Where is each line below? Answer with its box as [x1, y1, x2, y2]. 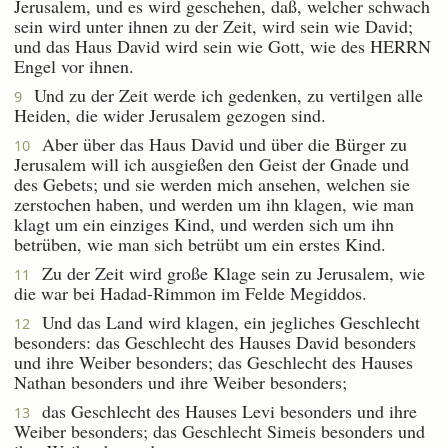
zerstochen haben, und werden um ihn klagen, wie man [14, 191, 414, 216]
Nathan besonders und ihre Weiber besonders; [14, 369, 347, 394]
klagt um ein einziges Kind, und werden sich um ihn [14, 211, 394, 236]
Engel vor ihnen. [14, 53, 134, 78]
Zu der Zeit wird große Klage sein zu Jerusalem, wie [30, 260, 425, 285]
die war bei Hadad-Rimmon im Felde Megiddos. [14, 280, 367, 305]
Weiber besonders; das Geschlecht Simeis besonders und [14, 418, 425, 443]
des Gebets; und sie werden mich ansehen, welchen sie [14, 171, 410, 196]
